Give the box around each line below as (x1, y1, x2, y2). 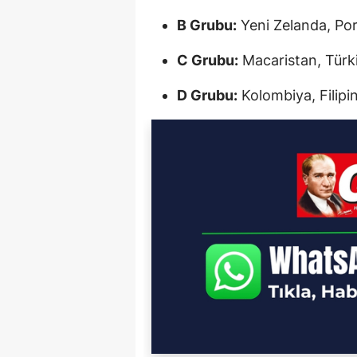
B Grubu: (177, 17, 237, 34)
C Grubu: (177, 52, 238, 69)
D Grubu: (177, 87, 237, 104)
